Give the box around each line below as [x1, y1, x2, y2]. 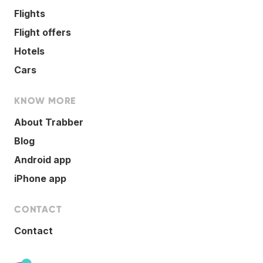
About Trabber [14, 116, 83, 128]
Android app [14, 153, 71, 166]
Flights [14, 7, 45, 19]
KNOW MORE [14, 95, 76, 106]
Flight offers [14, 26, 71, 38]
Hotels [14, 45, 45, 57]
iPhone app [14, 172, 66, 184]
